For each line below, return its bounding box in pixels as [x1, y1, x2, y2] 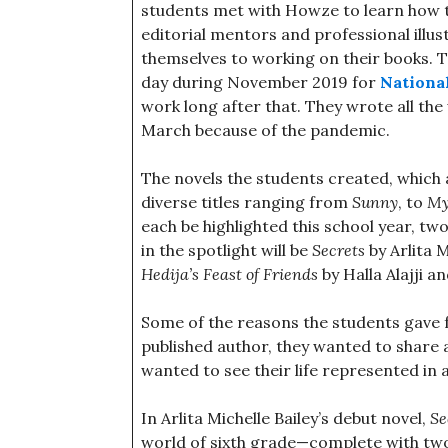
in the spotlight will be [141, 240, 312, 260]
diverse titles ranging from [141, 192, 352, 212]
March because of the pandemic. [141, 120, 390, 140]
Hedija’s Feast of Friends [141, 264, 318, 284]
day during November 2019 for [141, 72, 380, 92]
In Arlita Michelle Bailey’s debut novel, [141, 408, 430, 428]
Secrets [312, 240, 369, 260]
